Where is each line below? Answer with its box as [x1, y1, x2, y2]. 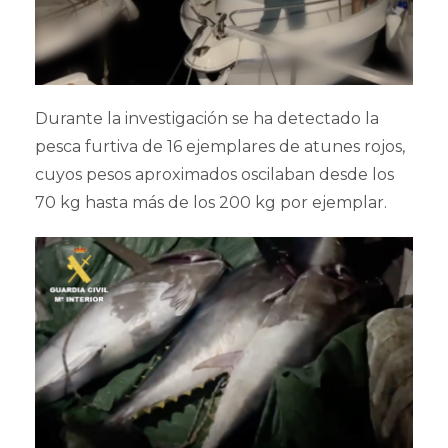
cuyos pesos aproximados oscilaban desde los [35, 165, 394, 185]
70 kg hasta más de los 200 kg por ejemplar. [35, 193, 387, 213]
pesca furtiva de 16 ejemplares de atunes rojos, [35, 137, 405, 157]
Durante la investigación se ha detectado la [35, 109, 379, 129]
